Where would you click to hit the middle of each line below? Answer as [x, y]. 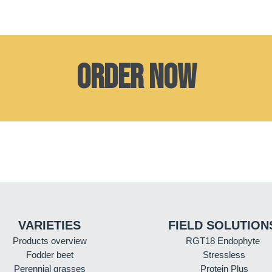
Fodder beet [49, 254]
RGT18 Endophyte [223, 240]
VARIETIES [49, 225]
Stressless [224, 254]
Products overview [49, 240]
